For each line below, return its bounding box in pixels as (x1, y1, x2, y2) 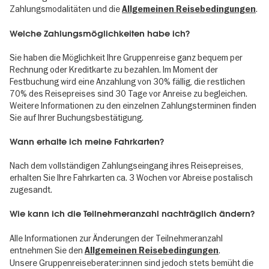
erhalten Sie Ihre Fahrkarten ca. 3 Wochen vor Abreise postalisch (10, 172, 253, 184)
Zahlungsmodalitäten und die (10, 3, 122, 14)
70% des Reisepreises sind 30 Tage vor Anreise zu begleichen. (10, 88, 247, 99)
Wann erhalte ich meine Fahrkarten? (10, 136, 164, 148)
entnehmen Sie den (10, 244, 83, 256)
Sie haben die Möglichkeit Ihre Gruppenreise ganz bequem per (10, 52, 243, 63)
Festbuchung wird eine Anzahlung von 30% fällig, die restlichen (10, 76, 245, 87)
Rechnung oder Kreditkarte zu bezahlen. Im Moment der (10, 64, 218, 75)
